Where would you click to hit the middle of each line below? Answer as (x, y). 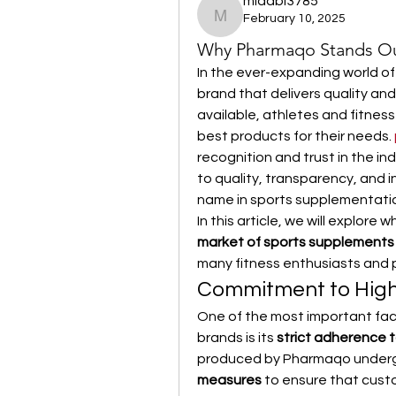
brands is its (237, 338)
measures (229, 380)
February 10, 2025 (294, 19)
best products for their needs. (296, 136)
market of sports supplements (296, 242)
